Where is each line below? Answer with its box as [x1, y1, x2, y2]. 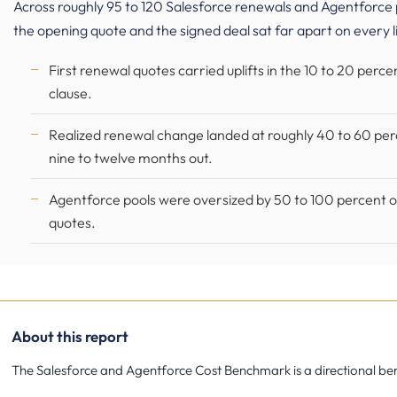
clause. [49, 84, 92, 102]
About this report [12, 327, 128, 346]
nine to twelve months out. [49, 149, 213, 167]
